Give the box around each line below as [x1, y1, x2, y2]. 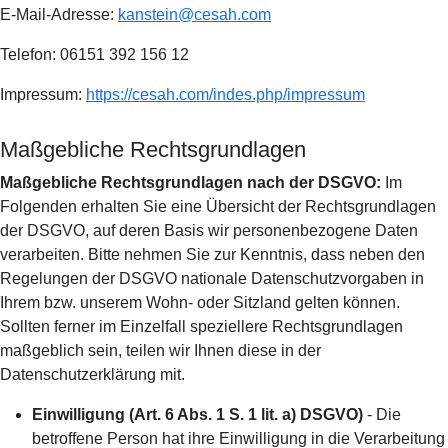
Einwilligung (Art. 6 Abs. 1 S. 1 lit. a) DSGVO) [32, 406, 363, 423]
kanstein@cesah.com [118, 6, 271, 23]
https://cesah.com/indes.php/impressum [86, 86, 365, 103]
